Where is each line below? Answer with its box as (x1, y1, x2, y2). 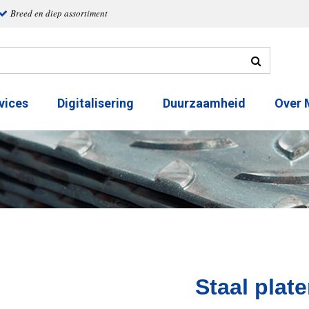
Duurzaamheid (163, 96, 246, 111)
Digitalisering (57, 96, 134, 111)
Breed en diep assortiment (10, 7, 108, 19)
